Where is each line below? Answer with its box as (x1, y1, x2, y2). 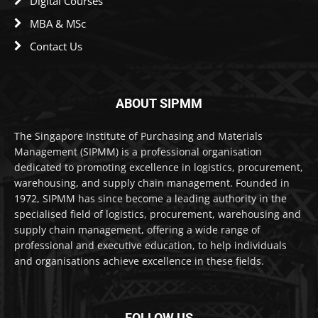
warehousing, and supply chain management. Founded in (14, 175, 290, 190)
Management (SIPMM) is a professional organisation (14, 144, 262, 158)
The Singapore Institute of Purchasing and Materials (14, 128, 263, 143)
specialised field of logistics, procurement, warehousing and (14, 207, 301, 221)
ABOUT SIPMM (116, 95, 202, 111)
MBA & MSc (30, 16, 86, 31)
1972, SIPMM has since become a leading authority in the (14, 191, 287, 205)
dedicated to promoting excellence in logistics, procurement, (14, 160, 303, 174)
